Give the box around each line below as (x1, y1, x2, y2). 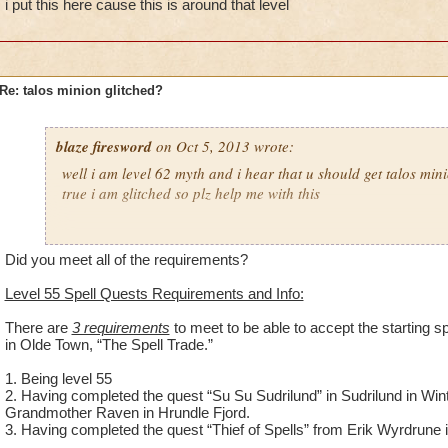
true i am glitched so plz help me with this (61, 183, 320, 203)
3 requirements (71, 319, 170, 336)
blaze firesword (55, 136, 152, 157)
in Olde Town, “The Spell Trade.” (4, 336, 213, 353)
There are (4, 319, 72, 336)
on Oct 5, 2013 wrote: (151, 136, 294, 156)
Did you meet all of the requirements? (4, 251, 248, 268)
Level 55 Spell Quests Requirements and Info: (4, 285, 304, 302)
